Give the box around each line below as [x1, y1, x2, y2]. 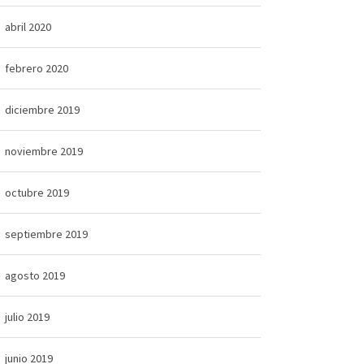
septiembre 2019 [4, 226, 88, 241]
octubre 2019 [4, 184, 69, 200]
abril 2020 [4, 19, 51, 34]
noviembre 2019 [4, 143, 83, 158]
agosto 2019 [4, 267, 65, 283]
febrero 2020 [4, 60, 68, 76]
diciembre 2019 [4, 102, 80, 117]
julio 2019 [4, 309, 50, 324]
